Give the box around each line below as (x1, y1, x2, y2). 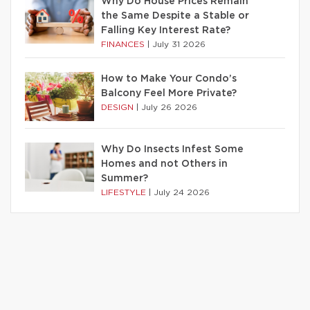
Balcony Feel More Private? (101, 88, 237, 98)
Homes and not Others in (101, 158, 228, 169)
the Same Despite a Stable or (101, 10, 249, 21)
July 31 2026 (152, 39, 206, 48)
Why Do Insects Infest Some (101, 144, 244, 154)
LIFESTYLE (101, 188, 149, 197)
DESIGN (101, 102, 136, 111)
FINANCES (101, 39, 147, 48)
